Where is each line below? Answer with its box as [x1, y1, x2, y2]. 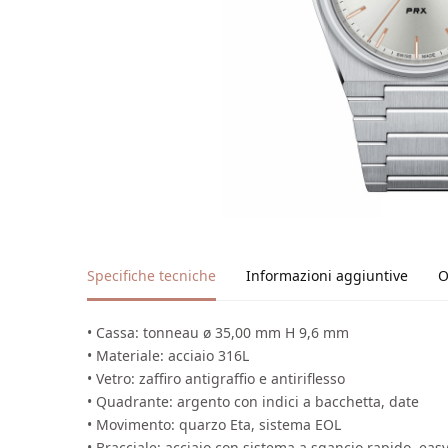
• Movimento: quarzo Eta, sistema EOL [87, 414, 342, 434]
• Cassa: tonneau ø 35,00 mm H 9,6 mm [87, 322, 350, 342]
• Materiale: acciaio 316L [87, 345, 250, 365]
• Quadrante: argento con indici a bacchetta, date [87, 391, 420, 411]
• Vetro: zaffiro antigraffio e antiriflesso [87, 368, 346, 388]
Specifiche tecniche [87, 265, 216, 285]
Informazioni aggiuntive [246, 265, 408, 285]
